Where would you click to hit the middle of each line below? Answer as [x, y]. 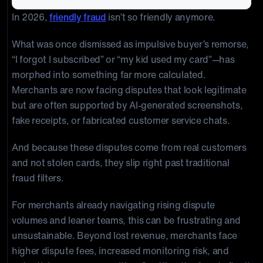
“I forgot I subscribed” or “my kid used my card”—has [123, 59]
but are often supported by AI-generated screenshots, [127, 105]
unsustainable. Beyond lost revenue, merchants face [124, 235]
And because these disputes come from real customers [129, 147]
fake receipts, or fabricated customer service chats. [121, 120]
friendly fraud [78, 17]
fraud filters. [38, 178]
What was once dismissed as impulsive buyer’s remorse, [131, 44]
